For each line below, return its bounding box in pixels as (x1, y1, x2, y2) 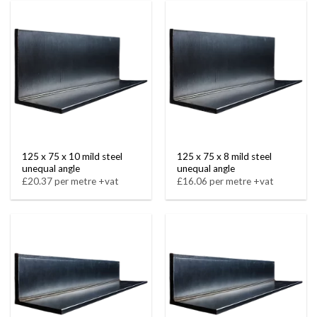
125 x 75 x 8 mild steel (177, 150, 272, 162)
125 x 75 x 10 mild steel (22, 150, 123, 162)
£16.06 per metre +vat (177, 175, 275, 188)
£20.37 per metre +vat (22, 175, 120, 188)
